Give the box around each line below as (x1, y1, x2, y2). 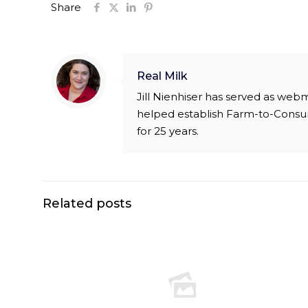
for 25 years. (137, 124, 199, 138)
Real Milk (137, 69, 188, 83)
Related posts (43, 196, 131, 212)
